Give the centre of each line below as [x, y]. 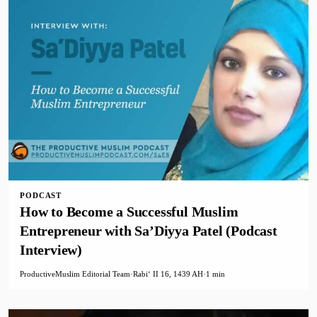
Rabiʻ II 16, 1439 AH [168, 273]
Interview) [51, 249]
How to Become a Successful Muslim [129, 211]
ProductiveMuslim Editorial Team [75, 273]
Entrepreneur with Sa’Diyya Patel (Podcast [149, 230]
